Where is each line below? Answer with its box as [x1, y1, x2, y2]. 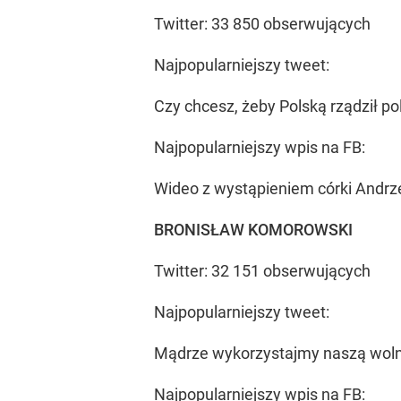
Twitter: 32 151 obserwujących [154, 261, 371, 280]
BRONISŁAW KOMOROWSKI [154, 220, 353, 239]
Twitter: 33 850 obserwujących [154, 14, 371, 33]
